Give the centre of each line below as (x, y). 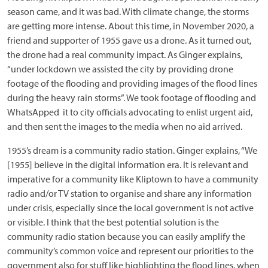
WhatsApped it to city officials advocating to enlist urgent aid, (130, 112)
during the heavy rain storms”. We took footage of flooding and (132, 98)
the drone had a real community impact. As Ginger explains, (125, 55)
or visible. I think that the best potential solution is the (113, 222)
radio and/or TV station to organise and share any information (130, 194)
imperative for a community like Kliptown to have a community (133, 179)
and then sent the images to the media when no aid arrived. (125, 127)
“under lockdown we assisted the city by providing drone (120, 69)
